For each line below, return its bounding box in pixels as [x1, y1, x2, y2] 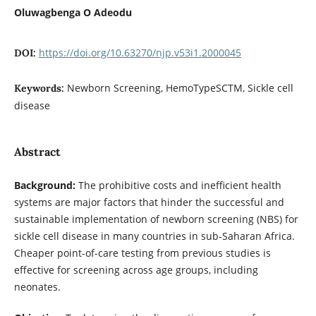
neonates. [13, 279, 63, 293]
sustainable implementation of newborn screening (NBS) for [13, 212, 298, 226]
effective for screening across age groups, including [13, 262, 258, 276]
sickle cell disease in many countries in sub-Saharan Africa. [13, 229, 295, 243]
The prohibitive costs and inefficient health [75, 178, 281, 192]
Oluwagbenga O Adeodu [13, 6, 132, 20]
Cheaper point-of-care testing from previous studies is [13, 245, 271, 260]
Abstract [13, 145, 61, 159]
